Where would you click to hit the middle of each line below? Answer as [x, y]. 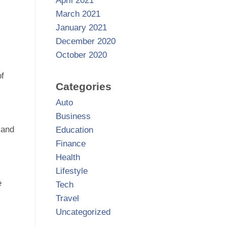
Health [68, 158]
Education [74, 130]
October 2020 [81, 55]
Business [73, 117]
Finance [70, 144]
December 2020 [85, 42]
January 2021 [81, 28]
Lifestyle [71, 171]
